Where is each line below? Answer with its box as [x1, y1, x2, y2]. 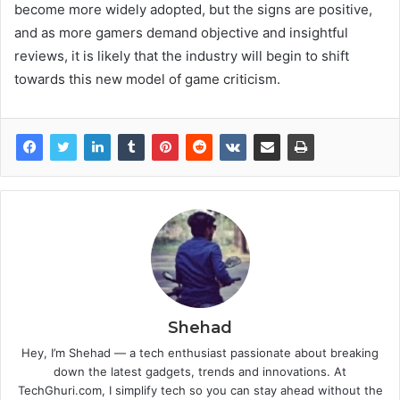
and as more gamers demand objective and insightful [14, 23, 348, 41]
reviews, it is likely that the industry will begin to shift [14, 46, 349, 64]
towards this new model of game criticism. [14, 70, 280, 87]
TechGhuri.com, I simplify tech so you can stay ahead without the [17, 382, 383, 397]
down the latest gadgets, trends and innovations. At [54, 363, 346, 379]
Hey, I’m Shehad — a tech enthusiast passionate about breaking [21, 345, 379, 360]
